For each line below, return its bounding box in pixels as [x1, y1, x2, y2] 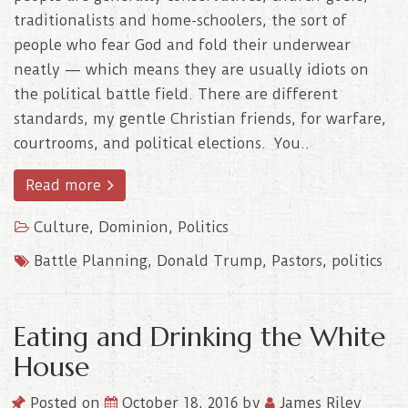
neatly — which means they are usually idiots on [14, 60, 369, 78]
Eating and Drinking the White [14, 319, 385, 353]
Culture [34, 218, 89, 236]
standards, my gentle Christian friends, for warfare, [14, 109, 386, 127]
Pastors [271, 251, 322, 270]
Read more [25, 176, 106, 194]
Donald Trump [157, 251, 262, 270]
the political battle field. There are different [14, 85, 338, 103]
